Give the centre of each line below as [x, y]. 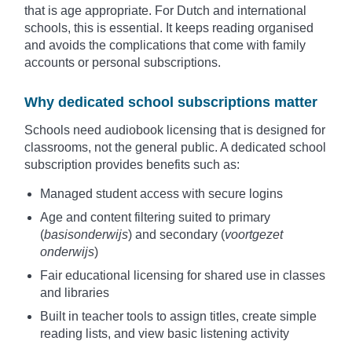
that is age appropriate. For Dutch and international [165, 11]
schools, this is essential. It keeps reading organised [169, 28]
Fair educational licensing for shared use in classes [183, 276]
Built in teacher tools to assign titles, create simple [178, 317]
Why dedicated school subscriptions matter [171, 103]
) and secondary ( [176, 235]
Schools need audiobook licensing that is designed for [175, 130]
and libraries [75, 293]
